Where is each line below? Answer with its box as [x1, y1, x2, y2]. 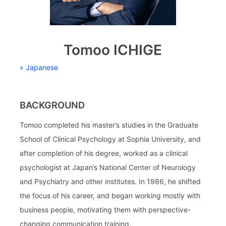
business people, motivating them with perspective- [20, 205, 191, 214]
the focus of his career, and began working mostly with [20, 191, 201, 200]
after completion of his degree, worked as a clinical [20, 148, 188, 157]
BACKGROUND [20, 99, 85, 110]
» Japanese [20, 63, 59, 72]
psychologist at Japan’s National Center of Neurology [20, 162, 196, 172]
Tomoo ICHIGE [64, 41, 162, 59]
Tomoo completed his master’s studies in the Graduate [20, 120, 199, 129]
